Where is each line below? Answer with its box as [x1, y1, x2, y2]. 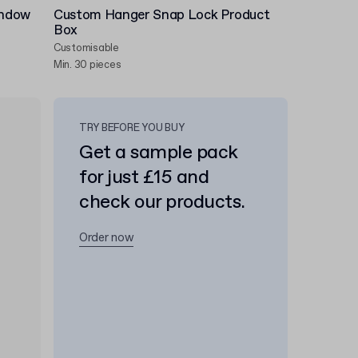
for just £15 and [79, 165, 209, 190]
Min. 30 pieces [54, 58, 121, 72]
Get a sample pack [79, 140, 238, 165]
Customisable [54, 42, 119, 55]
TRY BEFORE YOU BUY [79, 121, 185, 135]
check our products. [79, 189, 245, 215]
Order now [79, 230, 134, 246]
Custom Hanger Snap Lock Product [54, 6, 270, 25]
